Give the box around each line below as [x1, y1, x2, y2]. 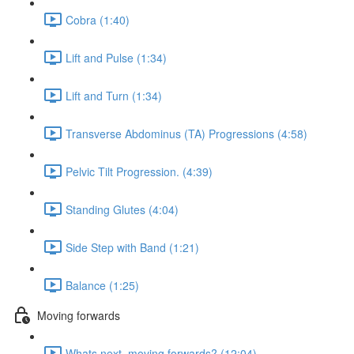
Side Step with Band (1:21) [66, 239, 199, 255]
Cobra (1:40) [66, 11, 130, 28]
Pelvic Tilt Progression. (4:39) [66, 163, 213, 179]
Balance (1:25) [66, 277, 139, 293]
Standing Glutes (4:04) [66, 201, 179, 217]
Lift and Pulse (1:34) [66, 49, 167, 66]
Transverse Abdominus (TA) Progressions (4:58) [66, 125, 307, 141]
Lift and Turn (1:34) [66, 87, 162, 104]
